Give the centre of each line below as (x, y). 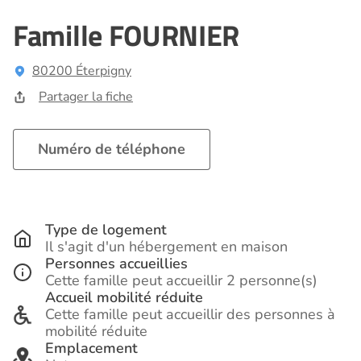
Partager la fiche (86, 97)
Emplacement (91, 349)
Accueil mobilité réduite (124, 298)
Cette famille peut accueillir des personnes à (190, 315)
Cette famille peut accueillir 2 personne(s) (181, 281)
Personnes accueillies (116, 264)
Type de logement (106, 230)
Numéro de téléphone (112, 149)
